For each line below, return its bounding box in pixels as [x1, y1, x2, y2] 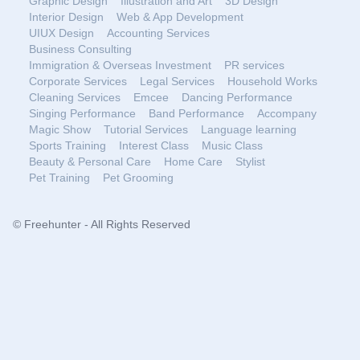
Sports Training [29, 139, 106, 152]
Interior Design [29, 10, 104, 23]
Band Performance [149, 107, 244, 120]
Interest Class [119, 139, 189, 152]
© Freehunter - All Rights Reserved [13, 218, 190, 231]
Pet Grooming [103, 171, 174, 184]
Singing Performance [29, 107, 136, 120]
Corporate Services [29, 75, 127, 88]
